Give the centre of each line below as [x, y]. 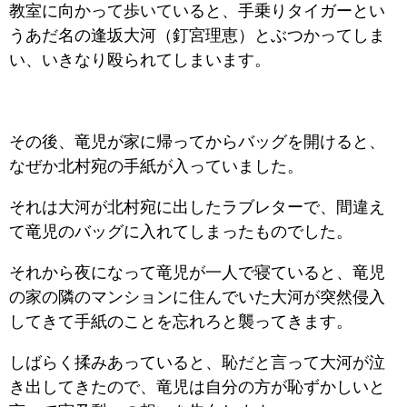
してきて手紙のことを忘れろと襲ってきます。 [181, 321]
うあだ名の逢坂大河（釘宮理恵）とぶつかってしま [197, 35]
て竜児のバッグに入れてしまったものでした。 [181, 231]
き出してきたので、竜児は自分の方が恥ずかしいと [197, 387]
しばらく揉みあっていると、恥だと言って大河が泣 [197, 362]
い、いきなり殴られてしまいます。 [140, 60]
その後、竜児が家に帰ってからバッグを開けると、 [197, 141]
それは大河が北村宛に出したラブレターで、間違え [197, 207]
